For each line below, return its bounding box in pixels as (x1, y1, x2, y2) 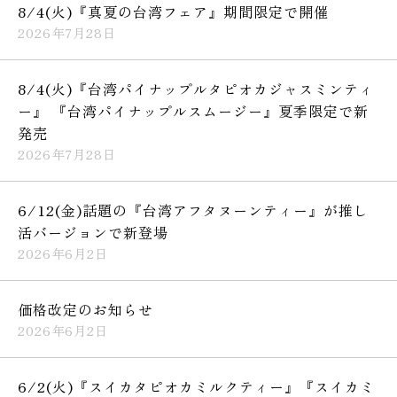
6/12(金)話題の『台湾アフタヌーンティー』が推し (18, 198, 369, 221)
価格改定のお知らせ (18, 298, 153, 320)
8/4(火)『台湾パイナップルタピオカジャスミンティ (18, 77, 374, 99)
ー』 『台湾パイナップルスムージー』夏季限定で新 (18, 99, 369, 121)
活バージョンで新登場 (18, 221, 168, 243)
